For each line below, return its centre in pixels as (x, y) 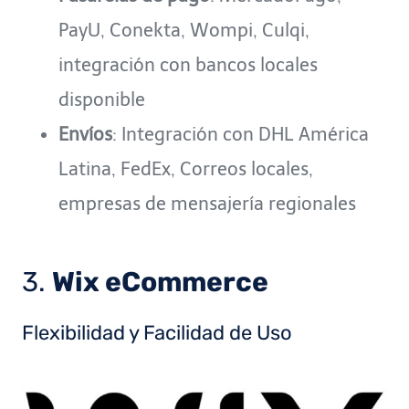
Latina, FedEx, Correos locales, (186, 169)
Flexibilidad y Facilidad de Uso (157, 333)
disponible (102, 100)
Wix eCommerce (160, 283)
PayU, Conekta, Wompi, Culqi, (184, 31)
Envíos (85, 135)
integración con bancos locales (188, 65)
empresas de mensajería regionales (207, 204)
